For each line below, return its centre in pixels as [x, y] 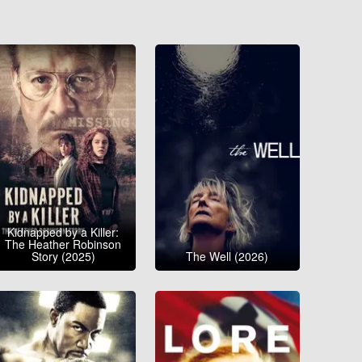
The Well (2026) [227, 257]
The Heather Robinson [63, 244]
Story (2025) [63, 257]
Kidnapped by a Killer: [63, 232]
